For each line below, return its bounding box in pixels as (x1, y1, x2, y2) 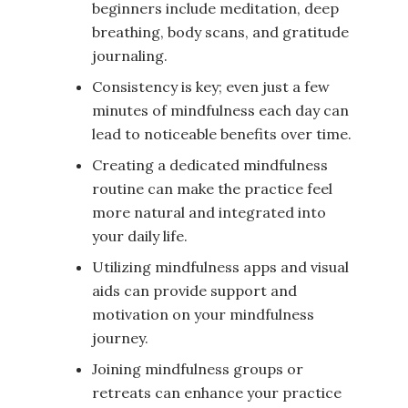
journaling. (92, 46, 168, 65)
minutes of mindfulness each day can (92, 101, 349, 119)
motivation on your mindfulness (92, 305, 314, 323)
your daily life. (92, 227, 188, 245)
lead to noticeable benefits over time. (92, 125, 352, 143)
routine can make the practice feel (92, 179, 332, 198)
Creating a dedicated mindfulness (92, 156, 328, 174)
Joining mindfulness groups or (92, 360, 303, 378)
